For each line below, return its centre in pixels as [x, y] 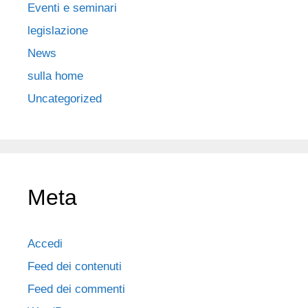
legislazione [58, 30]
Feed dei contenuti [75, 266]
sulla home [55, 76]
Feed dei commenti [76, 289]
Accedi [45, 243]
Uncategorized [65, 98]
